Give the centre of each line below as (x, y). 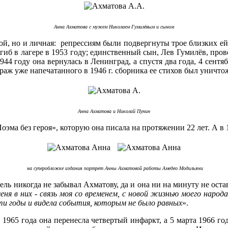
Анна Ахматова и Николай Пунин (114, 111)
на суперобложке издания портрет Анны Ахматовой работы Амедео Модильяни (114, 168)
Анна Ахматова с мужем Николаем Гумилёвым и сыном (114, 26)
